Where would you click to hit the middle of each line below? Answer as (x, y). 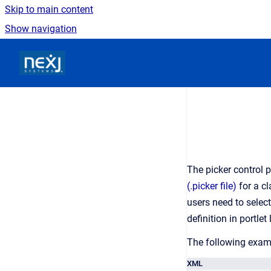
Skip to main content (49, 9)
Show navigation (41, 29)
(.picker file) (212, 186)
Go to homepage (100, 55)
